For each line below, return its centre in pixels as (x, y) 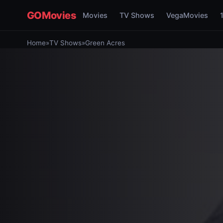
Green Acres (105, 43)
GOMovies (52, 15)
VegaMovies (187, 15)
